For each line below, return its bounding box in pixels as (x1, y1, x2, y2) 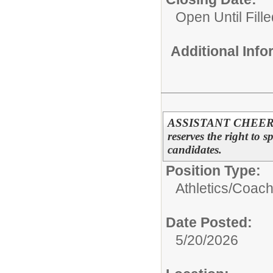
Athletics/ (175, 180, 232, 197)
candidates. (167, 143, 222, 157)
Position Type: (166, 163, 261, 179)
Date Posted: (166, 214, 252, 231)
